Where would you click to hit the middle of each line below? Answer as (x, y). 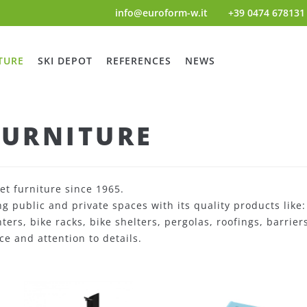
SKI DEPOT (65, 61)
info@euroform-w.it (161, 13)
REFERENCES (138, 61)
